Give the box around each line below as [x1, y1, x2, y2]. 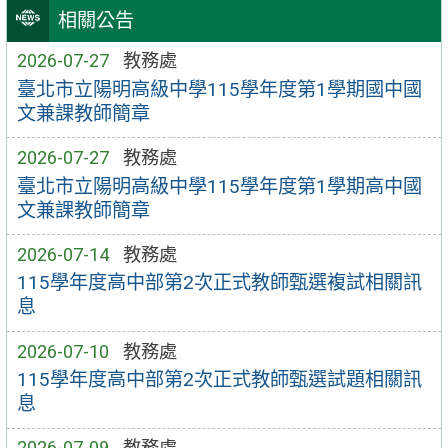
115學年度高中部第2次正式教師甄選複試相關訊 [16, 271, 422, 295]
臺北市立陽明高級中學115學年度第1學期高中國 [16, 174, 422, 198]
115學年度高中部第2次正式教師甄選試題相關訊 [16, 368, 422, 392]
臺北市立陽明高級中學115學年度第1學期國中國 [16, 77, 422, 101]
